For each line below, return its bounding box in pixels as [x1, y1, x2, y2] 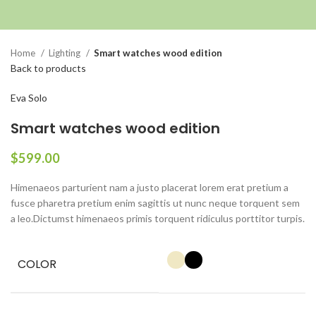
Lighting [49, 47, 83, 59]
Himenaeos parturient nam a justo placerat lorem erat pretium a [11, 181, 288, 194]
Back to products [11, 62, 86, 75]
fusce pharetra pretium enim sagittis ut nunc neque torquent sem [11, 197, 300, 209]
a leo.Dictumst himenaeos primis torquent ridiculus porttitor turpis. [11, 212, 305, 225]
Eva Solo [11, 92, 47, 104]
